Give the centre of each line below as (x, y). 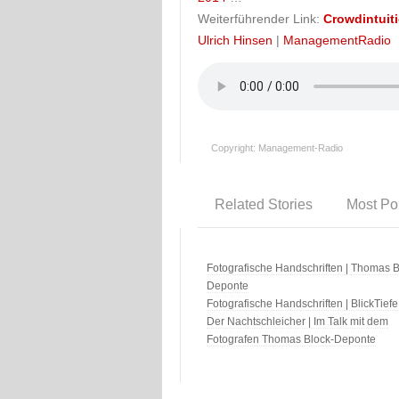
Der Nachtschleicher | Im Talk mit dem (297, 322)
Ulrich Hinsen (235, 40)
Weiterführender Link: (261, 19)
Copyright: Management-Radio (277, 148)
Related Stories (264, 204)
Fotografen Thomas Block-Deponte (291, 339)
